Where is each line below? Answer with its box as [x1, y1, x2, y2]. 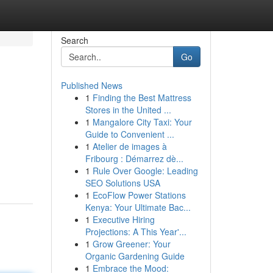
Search [60, 34, 88, 46]
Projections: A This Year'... [85, 225, 186, 238]
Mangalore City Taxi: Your [92, 116, 192, 128]
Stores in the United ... [85, 104, 171, 116]
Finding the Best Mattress [92, 91, 191, 104]
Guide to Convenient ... [85, 128, 174, 140]
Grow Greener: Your [92, 238, 171, 250]
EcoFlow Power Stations [92, 189, 186, 201]
